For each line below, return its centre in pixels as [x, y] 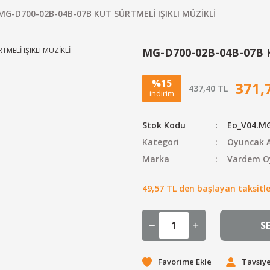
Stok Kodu [164, 125]
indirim [162, 93]
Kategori [161, 142]
